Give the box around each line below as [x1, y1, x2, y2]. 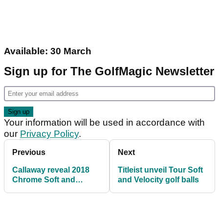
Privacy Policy [20, 128, 79, 139]
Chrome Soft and [12, 175, 75, 184]
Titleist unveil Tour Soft [118, 165, 203, 174]
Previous [12, 148, 45, 156]
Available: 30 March [4, 45, 91, 56]
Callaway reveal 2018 [12, 165, 89, 174]
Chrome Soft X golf [12, 185, 83, 194]
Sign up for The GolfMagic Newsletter [4, 64, 214, 78]
